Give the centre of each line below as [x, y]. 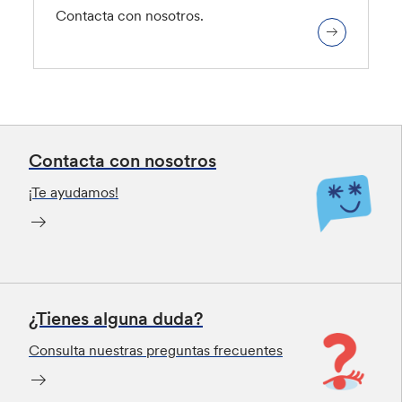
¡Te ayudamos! [74, 192]
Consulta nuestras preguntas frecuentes [156, 350]
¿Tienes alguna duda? [116, 318]
